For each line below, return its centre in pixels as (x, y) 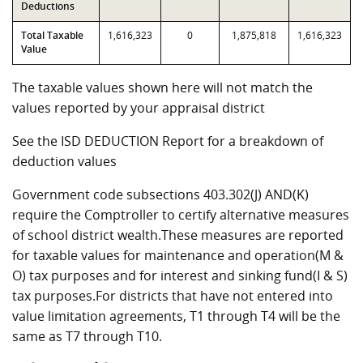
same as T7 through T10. (87, 336)
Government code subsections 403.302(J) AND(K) (160, 194)
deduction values (64, 161)
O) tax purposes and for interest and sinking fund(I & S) (180, 275)
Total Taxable (52, 35)
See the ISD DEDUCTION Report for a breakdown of (168, 141)
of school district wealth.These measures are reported (178, 235)
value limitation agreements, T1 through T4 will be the (176, 316)
